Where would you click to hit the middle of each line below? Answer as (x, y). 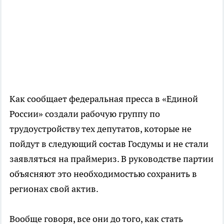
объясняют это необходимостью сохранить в (103, 173)
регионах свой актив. (54, 188)
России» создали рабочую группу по (85, 113)
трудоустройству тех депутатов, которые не (100, 128)
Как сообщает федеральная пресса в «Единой (104, 98)
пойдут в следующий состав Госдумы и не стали (109, 143)
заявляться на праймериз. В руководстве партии (111, 158)
